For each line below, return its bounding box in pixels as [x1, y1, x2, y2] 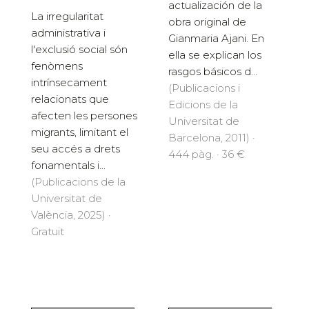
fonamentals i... [31, 159, 106, 172]
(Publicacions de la [31, 175, 126, 189]
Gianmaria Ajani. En [168, 31, 264, 45]
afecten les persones [31, 109, 137, 123]
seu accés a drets [31, 142, 120, 156]
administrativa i [31, 26, 106, 40]
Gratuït [31, 225, 64, 239]
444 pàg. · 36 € [168, 147, 245, 161]
